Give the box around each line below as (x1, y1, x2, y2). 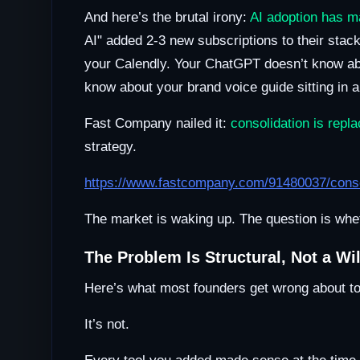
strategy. (84, 139, 137, 155)
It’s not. (84, 317, 129, 333)
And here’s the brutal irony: (84, 10, 250, 26)
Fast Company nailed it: (84, 116, 231, 132)
